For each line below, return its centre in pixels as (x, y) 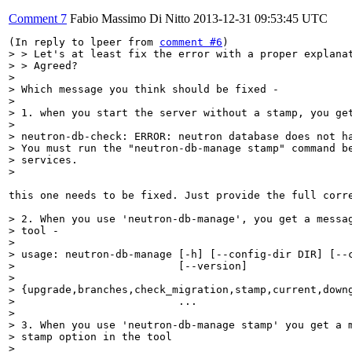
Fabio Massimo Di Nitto (130, 18)
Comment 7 (38, 18)
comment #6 (191, 42)
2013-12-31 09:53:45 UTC (260, 18)
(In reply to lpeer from (84, 42)
